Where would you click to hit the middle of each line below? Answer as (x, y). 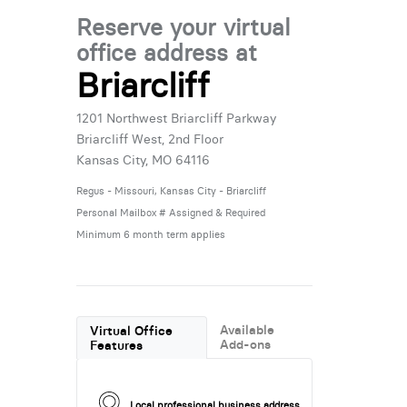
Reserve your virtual (183, 27)
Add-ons (246, 344)
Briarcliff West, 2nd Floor (149, 139)
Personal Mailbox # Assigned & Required (170, 212)
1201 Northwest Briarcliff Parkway (176, 118)
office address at (166, 53)
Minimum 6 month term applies (150, 234)
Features (117, 345)
